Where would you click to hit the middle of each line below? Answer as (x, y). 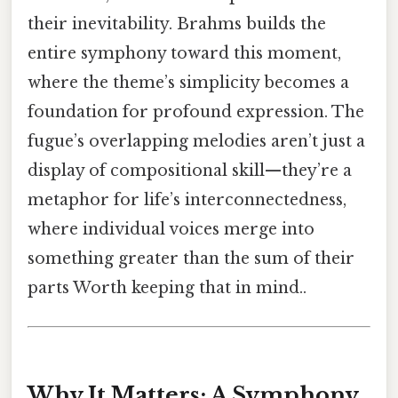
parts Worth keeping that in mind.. (167, 287)
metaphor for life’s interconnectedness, (187, 199)
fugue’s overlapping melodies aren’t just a (196, 141)
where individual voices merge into (171, 229)
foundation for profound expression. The (196, 111)
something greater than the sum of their (191, 258)
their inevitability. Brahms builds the (177, 24)
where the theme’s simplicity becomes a (188, 82)
